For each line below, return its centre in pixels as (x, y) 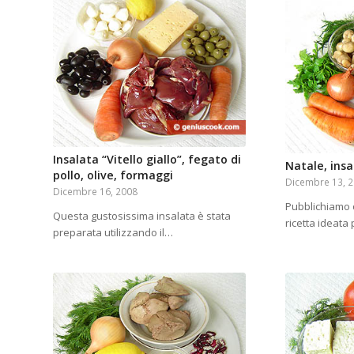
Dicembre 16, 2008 (95, 192)
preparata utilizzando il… (113, 233)
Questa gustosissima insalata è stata (142, 216)
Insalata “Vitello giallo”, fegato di (147, 160)
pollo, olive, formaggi (113, 175)
